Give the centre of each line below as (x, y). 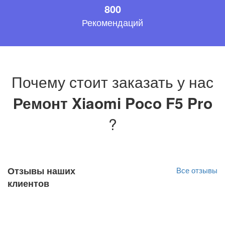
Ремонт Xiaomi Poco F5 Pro (113, 103)
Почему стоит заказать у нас (113, 82)
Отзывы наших (41, 171)
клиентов (28, 183)
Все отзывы (197, 170)
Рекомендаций (113, 22)
